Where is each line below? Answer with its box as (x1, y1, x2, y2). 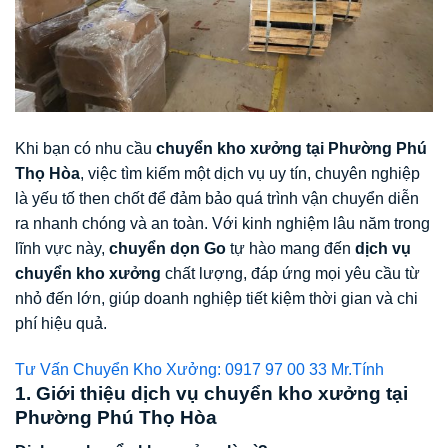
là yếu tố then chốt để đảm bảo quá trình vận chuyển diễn (15, 190, 419, 208)
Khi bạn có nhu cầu (15, 140, 156, 158)
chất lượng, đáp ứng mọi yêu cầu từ (161, 265, 420, 283)
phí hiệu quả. (15, 315, 107, 333)
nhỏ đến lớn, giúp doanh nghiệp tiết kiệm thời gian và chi (15, 290, 418, 308)
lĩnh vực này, (15, 240, 109, 258)
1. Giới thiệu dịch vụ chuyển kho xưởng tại (15, 382, 408, 404)
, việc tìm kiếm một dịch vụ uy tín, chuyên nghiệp (80, 165, 420, 183)
